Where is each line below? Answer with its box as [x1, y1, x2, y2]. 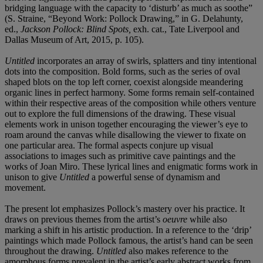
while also [187, 214, 227, 224]
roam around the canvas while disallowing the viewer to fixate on [5, 129, 246, 140]
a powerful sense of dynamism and [92, 171, 220, 182]
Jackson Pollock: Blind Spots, [21, 23, 133, 34]
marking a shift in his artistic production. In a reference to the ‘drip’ [5, 224, 251, 235]
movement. [5, 182, 46, 193]
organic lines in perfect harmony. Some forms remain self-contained [5, 87, 254, 97]
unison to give [5, 171, 59, 182]
